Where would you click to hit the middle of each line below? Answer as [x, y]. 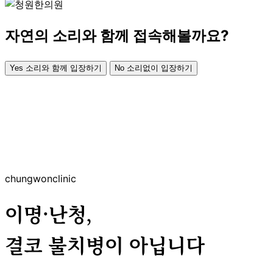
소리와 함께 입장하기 [64, 68]
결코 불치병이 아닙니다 [105, 246]
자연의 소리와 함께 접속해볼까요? [117, 35]
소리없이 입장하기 [160, 68]
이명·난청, [48, 215]
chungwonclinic [41, 178]
